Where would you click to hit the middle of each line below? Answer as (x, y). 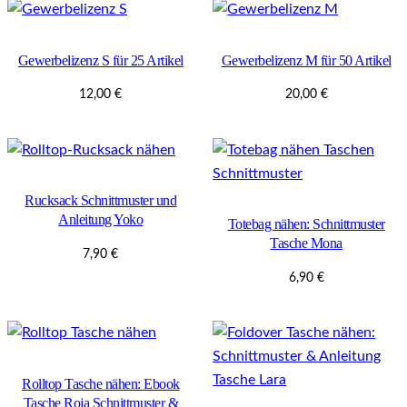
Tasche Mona (306, 243)
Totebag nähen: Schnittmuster (306, 224)
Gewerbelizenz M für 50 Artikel (306, 61)
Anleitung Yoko (101, 220)
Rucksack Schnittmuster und (101, 201)
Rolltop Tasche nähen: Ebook (101, 383)
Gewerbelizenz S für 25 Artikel (100, 61)
